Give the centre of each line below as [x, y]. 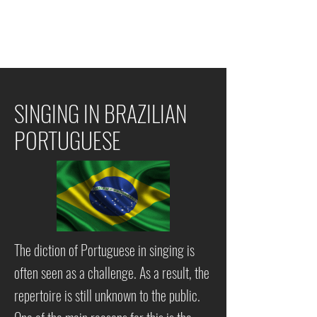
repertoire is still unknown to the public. [107, 295]
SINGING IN [57, 113]
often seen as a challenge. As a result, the [112, 272]
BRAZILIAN [148, 113]
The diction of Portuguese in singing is [104, 250]
